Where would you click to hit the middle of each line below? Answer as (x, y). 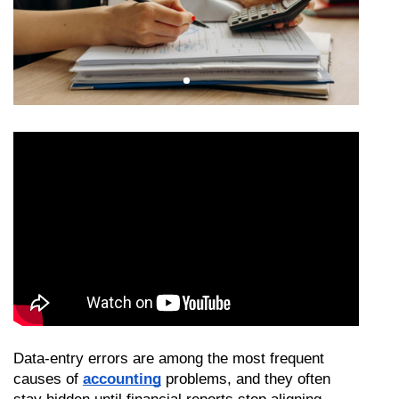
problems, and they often (246, 379)
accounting (122, 379)
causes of (48, 379)
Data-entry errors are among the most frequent (169, 358)
